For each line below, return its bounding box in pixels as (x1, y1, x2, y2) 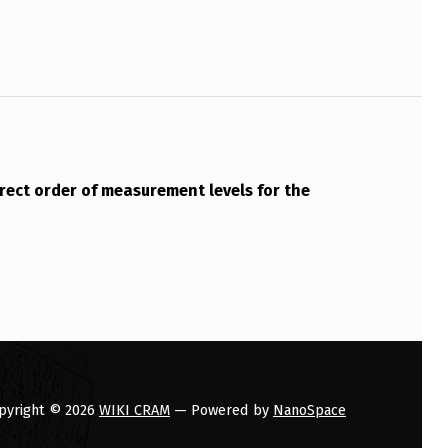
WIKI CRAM (99, 400, 170, 419)
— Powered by (170, 400, 273, 419)
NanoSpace (273, 400, 346, 419)
